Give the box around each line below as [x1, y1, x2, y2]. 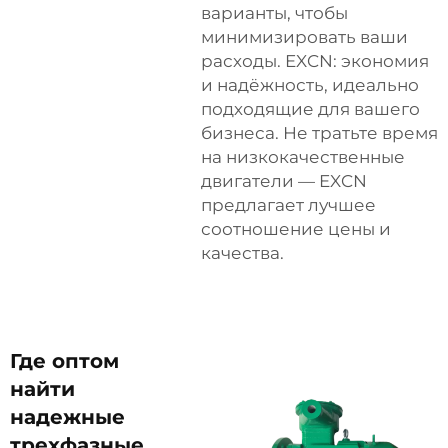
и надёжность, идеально [201, 75, 419, 95]
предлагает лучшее [201, 195, 376, 215]
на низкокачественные [201, 147, 405, 167]
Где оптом [10, 349, 119, 373]
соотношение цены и [201, 219, 391, 239]
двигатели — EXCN [201, 171, 367, 191]
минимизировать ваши [201, 27, 408, 47]
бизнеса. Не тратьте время [201, 123, 438, 143]
